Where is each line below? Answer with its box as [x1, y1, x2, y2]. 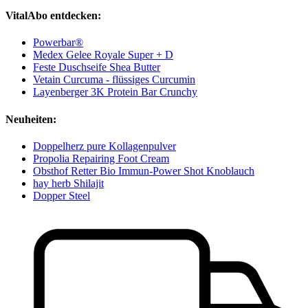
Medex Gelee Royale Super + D [33, 49, 173, 61]
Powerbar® [33, 36, 83, 49]
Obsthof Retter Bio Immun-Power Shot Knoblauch [33, 164, 254, 177]
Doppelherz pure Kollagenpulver [33, 140, 176, 152]
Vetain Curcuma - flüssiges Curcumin [33, 74, 195, 86]
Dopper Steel [33, 189, 90, 201]
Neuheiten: [5, 113, 56, 125]
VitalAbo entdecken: [5, 10, 101, 22]
